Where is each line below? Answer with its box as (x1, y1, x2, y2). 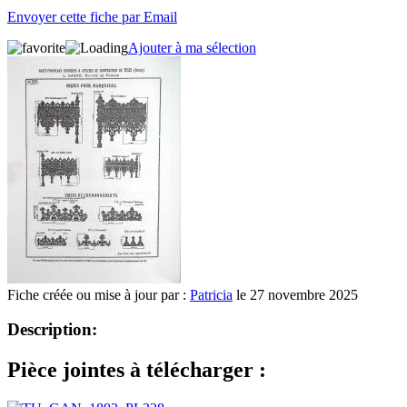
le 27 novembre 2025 (233, 286, 358, 303)
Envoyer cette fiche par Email (7, 8, 177, 25)
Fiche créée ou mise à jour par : (7, 286, 190, 303)
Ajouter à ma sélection (128, 39, 256, 55)
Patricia (190, 286, 233, 303)
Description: (7, 320, 97, 340)
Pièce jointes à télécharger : (7, 358, 266, 382)
